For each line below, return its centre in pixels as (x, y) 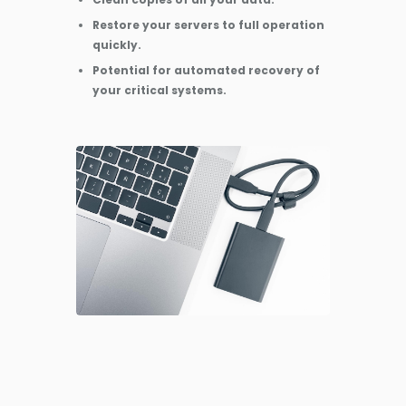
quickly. (117, 44)
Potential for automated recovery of (206, 70)
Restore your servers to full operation (208, 24)
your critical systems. (159, 90)
